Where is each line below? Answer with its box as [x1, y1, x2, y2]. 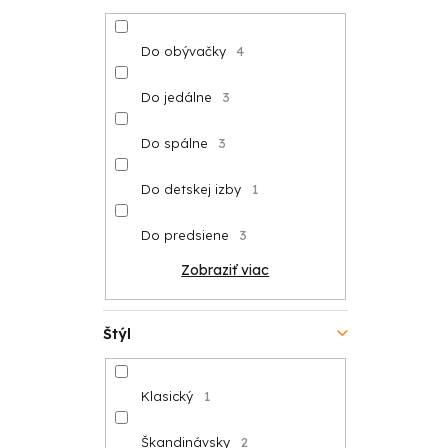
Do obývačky [140, 43, 226, 60]
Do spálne [140, 135, 208, 152]
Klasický [140, 387, 193, 404]
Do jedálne [140, 89, 212, 106]
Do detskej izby [140, 181, 241, 198]
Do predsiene [140, 227, 229, 244]
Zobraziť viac [181, 261, 270, 280]
